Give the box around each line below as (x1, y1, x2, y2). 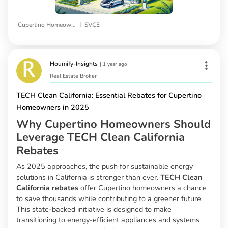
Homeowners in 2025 (16, 102, 89, 112)
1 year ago (103, 61, 127, 68)
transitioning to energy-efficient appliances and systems (16, 214, 199, 225)
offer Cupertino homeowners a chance (78, 182, 207, 193)
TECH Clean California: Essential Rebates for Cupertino (16, 90, 202, 100)
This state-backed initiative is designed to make (16, 204, 172, 214)
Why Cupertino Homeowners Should (16, 116, 211, 132)
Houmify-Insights (50, 60, 98, 68)
